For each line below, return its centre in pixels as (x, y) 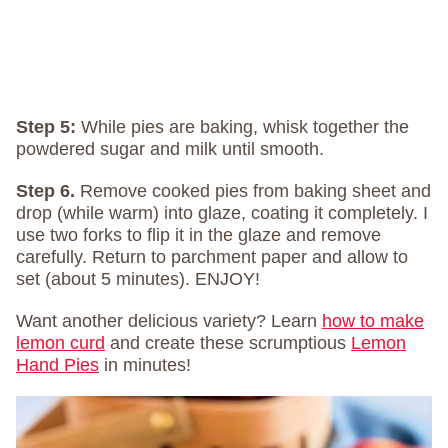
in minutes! (145, 364)
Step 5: (46, 126)
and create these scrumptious (228, 342)
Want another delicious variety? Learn (169, 320)
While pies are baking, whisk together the (242, 126)
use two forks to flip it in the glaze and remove (198, 234)
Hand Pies (57, 364)
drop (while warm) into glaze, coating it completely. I (222, 212)
